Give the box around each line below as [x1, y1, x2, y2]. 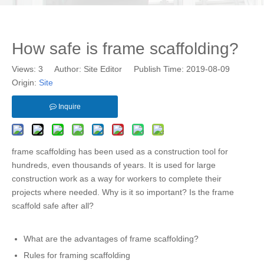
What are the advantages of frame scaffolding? [24, 234, 199, 243]
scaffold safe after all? [12, 201, 94, 210]
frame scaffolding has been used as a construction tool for [12, 147, 228, 156]
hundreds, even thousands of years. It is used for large [12, 160, 216, 170]
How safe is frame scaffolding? [12, 39, 239, 58]
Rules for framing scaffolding [24, 250, 130, 260]
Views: [12, 64, 38, 74]
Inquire [58, 103, 81, 111]
